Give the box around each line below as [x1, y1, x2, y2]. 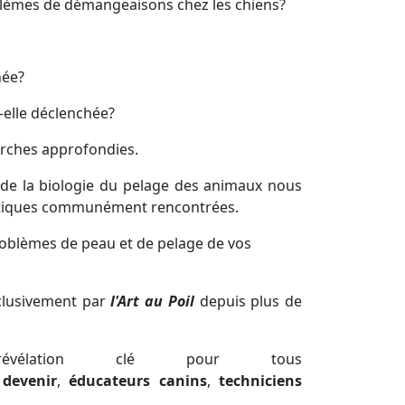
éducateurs [69, 371, 151, 391]
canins [158, 371, 207, 391]
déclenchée [31, 103, 108, 124]
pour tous [135, 349, 302, 370]
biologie [33, 175, 95, 196]
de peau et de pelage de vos [61, 233, 251, 254]
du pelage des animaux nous [94, 175, 302, 196]
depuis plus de [193, 291, 303, 312]
